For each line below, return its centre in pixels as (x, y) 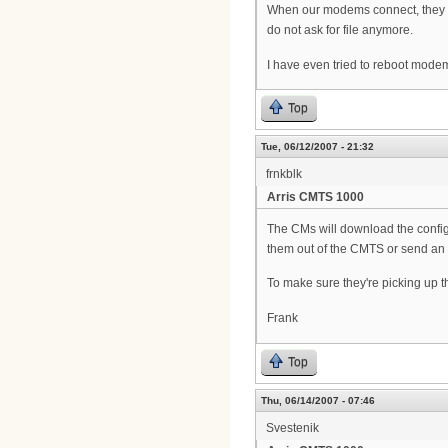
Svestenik (292, 427)
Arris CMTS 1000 (315, 197)
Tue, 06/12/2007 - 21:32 (317, 147)
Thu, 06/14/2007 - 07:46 (318, 400)
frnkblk (284, 174)
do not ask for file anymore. (340, 30)
